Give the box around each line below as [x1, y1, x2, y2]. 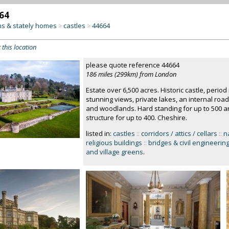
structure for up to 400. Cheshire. [85, 113, 187, 122]
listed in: [85, 129, 113, 138]
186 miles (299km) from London [85, 70, 176, 79]
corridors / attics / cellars [141, 129, 217, 138]
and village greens [85, 147, 143, 156]
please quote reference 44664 [85, 60, 179, 70]
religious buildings [85, 138, 142, 147]
